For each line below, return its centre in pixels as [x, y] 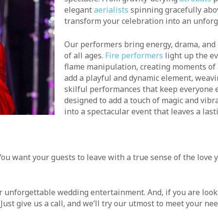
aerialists [111, 9]
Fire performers [134, 56]
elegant [79, 9]
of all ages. [85, 56]
